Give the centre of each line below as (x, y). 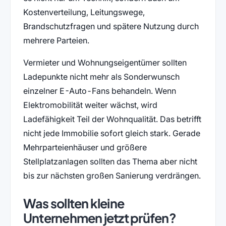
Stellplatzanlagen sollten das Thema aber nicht (110, 162)
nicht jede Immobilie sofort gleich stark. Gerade (111, 133)
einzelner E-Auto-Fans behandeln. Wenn (99, 91)
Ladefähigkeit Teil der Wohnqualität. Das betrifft (112, 119)
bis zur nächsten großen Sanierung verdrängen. (112, 176)
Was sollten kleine (74, 204)
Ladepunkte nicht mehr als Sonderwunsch (101, 77)
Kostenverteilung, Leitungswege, (84, 12)
